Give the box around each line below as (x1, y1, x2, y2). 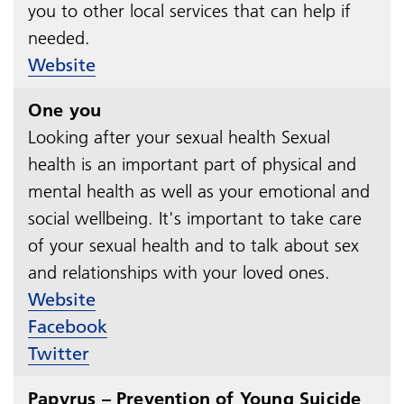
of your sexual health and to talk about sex (28, 234, 359, 256)
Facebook (28, 315, 107, 337)
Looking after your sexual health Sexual (28, 125, 330, 148)
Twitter (28, 342, 89, 364)
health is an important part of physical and (28, 152, 356, 175)
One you (28, 98, 102, 121)
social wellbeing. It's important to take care (28, 207, 362, 229)
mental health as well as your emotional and (28, 179, 370, 202)
